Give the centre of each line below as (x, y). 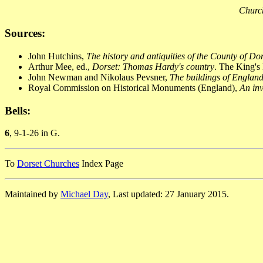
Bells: (18, 110)
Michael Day (84, 194)
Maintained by (33, 194)
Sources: (25, 33)
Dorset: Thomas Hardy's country (153, 66)
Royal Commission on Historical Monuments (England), (134, 87)
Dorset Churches (48, 164)
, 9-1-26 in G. (35, 133)
